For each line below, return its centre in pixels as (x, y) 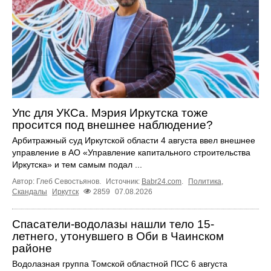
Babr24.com (162, 182)
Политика (205, 182)
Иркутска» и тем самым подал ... (77, 165)
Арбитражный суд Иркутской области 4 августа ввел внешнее (134, 141)
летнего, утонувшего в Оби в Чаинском (118, 237)
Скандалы (30, 192)
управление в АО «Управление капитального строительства (131, 153)
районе (32, 249)
